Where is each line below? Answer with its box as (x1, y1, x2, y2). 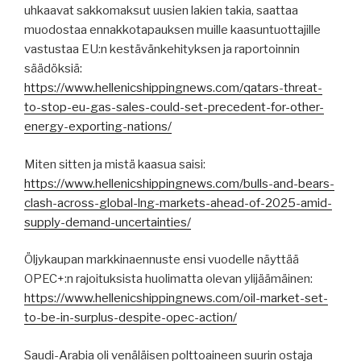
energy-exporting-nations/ (24, 119, 172, 135)
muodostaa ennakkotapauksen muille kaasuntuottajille (24, 23, 321, 38)
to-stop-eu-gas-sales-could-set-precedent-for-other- (24, 100, 324, 115)
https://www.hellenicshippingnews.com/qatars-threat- (24, 81, 322, 96)
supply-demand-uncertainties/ (24, 214, 191, 230)
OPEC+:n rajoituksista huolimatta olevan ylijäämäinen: (24, 272, 313, 287)
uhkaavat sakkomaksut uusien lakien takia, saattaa (24, 3, 298, 19)
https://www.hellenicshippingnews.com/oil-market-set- (24, 291, 328, 306)
